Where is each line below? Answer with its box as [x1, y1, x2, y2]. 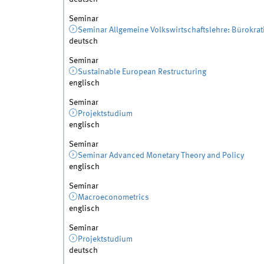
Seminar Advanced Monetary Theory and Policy [78, 151, 245, 160]
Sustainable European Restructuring [78, 68, 207, 77]
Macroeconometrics [78, 193, 150, 202]
